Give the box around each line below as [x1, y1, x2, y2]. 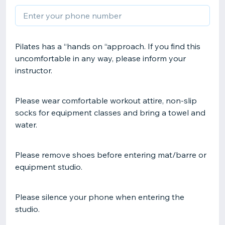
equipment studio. [15, 162, 82, 172]
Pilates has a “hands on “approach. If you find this [15, 41, 200, 51]
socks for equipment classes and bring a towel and [15, 107, 205, 118]
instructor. [15, 65, 52, 75]
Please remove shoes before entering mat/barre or [15, 150, 206, 160]
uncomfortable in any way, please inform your [15, 53, 186, 63]
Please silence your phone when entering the [15, 192, 184, 202]
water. [15, 120, 37, 130]
